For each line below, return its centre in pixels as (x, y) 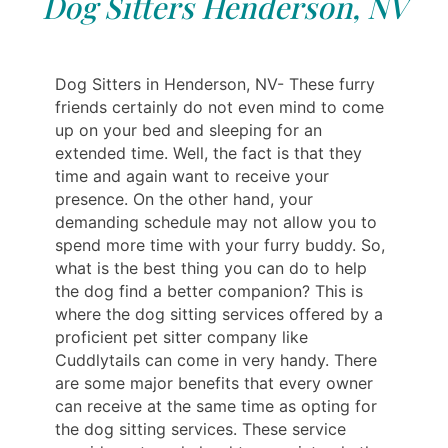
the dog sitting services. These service (200, 428)
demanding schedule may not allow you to (216, 221)
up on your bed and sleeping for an (188, 129)
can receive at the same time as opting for (216, 405)
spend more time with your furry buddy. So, (220, 244)
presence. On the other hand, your (184, 198)
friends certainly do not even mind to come (219, 106)
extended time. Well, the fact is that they (208, 152)
